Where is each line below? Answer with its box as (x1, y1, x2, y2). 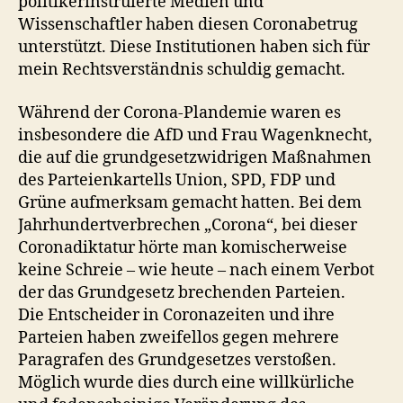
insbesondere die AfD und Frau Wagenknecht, (18, 124, 372, 146)
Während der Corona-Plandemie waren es (18, 102, 341, 123)
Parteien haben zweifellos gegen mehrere (18, 327, 339, 348)
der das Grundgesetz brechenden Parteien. (18, 282, 345, 303)
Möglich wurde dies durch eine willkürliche (18, 372, 354, 393)
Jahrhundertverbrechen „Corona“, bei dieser (18, 214, 357, 236)
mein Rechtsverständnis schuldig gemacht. (18, 59, 345, 80)
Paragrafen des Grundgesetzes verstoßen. (18, 349, 336, 371)
